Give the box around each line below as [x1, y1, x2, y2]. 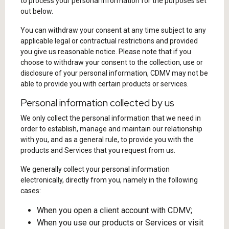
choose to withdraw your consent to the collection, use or [20, 58, 203, 66]
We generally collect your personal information [20, 165, 170, 173]
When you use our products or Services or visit [37, 218, 203, 227]
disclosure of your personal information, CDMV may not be [20, 69, 208, 77]
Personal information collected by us [20, 97, 174, 109]
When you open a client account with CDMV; [37, 205, 192, 215]
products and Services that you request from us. [20, 146, 175, 154]
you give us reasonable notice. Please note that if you [20, 48, 191, 56]
